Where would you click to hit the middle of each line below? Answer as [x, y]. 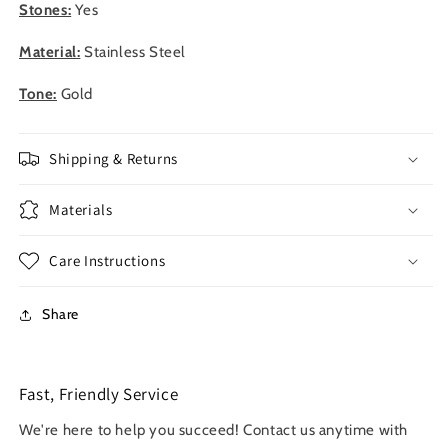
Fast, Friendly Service [99, 394]
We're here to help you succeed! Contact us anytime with [214, 430]
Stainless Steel [133, 52]
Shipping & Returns [113, 158]
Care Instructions [107, 260]
